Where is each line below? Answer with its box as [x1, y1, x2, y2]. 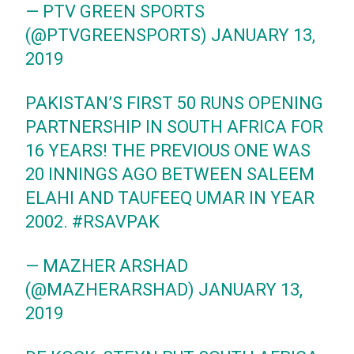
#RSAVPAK [72, 211, 160, 232]
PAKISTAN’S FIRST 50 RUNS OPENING [25, 92, 324, 113]
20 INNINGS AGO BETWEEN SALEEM [25, 164, 315, 184]
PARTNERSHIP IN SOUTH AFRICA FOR [25, 116, 324, 137]
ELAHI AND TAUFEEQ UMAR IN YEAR [25, 187, 315, 208]
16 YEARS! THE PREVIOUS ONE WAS [25, 140, 311, 160]
